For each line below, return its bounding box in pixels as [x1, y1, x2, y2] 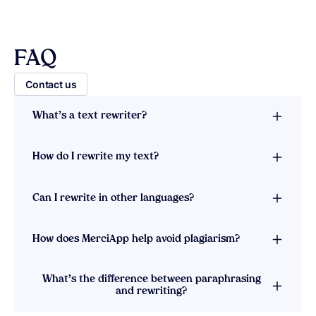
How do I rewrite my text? [32, 152, 159, 163]
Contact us [25, 78, 77, 90]
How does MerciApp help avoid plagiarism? [32, 233, 240, 245]
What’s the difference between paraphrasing [42, 274, 261, 286]
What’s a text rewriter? [32, 111, 147, 122]
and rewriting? [116, 286, 188, 298]
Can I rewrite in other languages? [32, 193, 194, 204]
